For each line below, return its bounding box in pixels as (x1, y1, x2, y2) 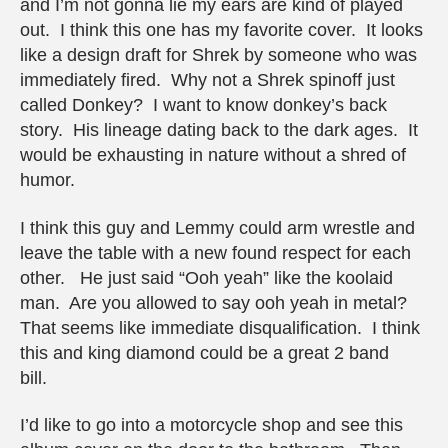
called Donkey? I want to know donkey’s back (20, 95, 387, 116)
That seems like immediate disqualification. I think (20, 317, 420, 338)
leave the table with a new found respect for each (20, 242, 411, 263)
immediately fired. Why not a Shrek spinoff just (20, 70, 395, 91)
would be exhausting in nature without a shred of (20, 145, 406, 166)
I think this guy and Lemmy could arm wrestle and (20, 217, 415, 238)
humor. (20, 170, 75, 191)
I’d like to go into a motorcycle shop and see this (20, 415, 403, 436)
